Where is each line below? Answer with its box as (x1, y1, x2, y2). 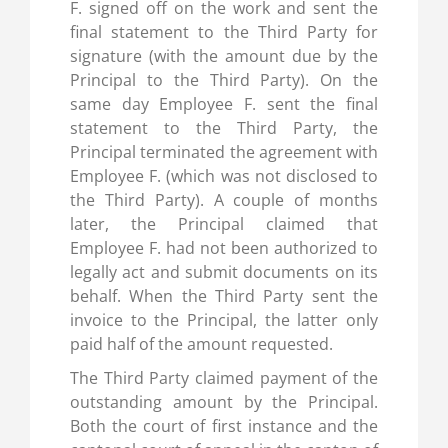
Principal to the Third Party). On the (69, 68, 379, 91)
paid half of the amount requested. (69, 332, 333, 355)
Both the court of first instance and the (69, 414, 379, 437)
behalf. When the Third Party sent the (69, 284, 379, 307)
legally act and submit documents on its (69, 260, 379, 283)
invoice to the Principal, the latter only (69, 308, 379, 331)
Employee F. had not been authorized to (69, 236, 379, 259)
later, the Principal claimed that (69, 212, 379, 235)
